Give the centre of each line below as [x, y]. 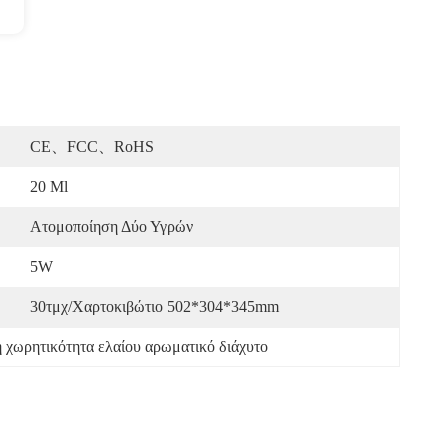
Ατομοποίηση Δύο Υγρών [111, 226]
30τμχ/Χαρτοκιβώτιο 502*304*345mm [154, 306]
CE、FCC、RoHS [92, 146]
